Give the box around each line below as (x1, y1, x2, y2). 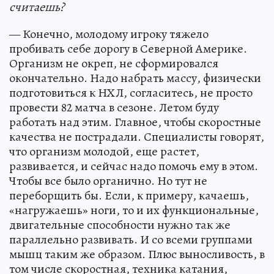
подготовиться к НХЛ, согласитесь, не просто (9, 84, 253, 101)
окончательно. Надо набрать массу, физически (9, 70, 261, 86)
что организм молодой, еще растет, (9, 143, 199, 160)
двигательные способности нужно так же (9, 217, 231, 233)
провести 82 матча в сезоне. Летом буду (9, 99, 219, 116)
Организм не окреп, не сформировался (9, 55, 218, 72)
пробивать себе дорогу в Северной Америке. (9, 40, 247, 57)
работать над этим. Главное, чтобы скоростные (9, 114, 261, 130)
